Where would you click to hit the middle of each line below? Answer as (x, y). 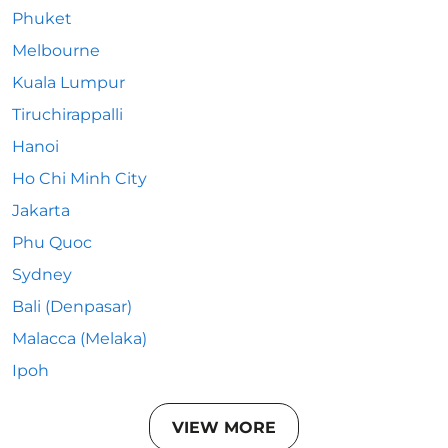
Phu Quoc (52, 242)
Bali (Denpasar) (72, 306)
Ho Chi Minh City (79, 178)
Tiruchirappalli (67, 114)
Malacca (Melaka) (79, 338)
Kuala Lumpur (68, 82)
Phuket (42, 18)
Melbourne (56, 50)
